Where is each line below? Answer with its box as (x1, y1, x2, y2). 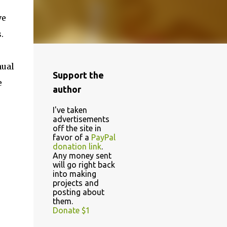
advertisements (52, 115, 109, 124)
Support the (52, 70, 104, 80)
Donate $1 (52, 206, 90, 215)
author (52, 84, 81, 94)
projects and (52, 178, 99, 187)
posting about (52, 187, 104, 197)
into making (52, 169, 96, 178)
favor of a (52, 133, 91, 142)
